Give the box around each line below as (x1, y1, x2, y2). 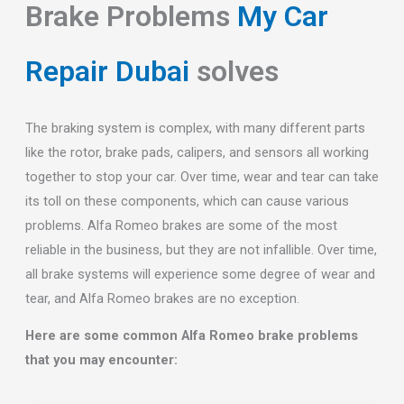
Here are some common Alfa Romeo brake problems (24, 327, 358, 344)
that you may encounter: (24, 352, 178, 369)
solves (196, 53, 279, 88)
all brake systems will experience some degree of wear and (24, 265, 375, 282)
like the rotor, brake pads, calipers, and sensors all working (24, 143, 369, 161)
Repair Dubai (24, 53, 197, 88)
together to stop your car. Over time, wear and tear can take (24, 168, 379, 185)
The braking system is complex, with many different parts (24, 119, 365, 136)
